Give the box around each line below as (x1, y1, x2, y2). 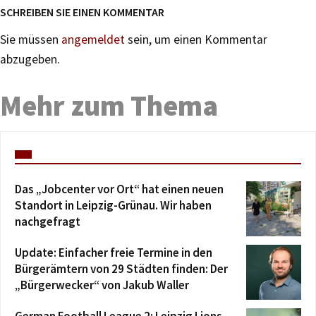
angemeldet (61, 32, 125, 48)
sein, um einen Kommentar (125, 32, 267, 48)
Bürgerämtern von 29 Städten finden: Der (15, 261, 228, 277)
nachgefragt (15, 214, 80, 230)
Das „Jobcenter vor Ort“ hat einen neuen (15, 181, 224, 197)
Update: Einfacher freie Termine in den (15, 245, 212, 261)
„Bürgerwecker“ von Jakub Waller (15, 277, 189, 293)
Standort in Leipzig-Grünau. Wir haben (15, 197, 212, 214)
